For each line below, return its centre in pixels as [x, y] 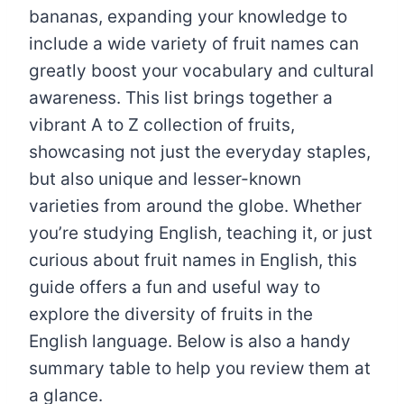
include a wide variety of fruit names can [194, 43]
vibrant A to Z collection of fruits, [162, 124]
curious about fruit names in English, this [193, 260]
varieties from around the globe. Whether [195, 206]
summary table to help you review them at [200, 368]
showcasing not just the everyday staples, [200, 151]
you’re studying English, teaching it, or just [201, 233]
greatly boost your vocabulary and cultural [202, 70]
